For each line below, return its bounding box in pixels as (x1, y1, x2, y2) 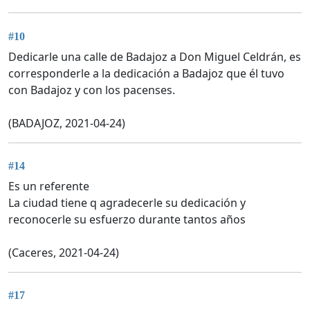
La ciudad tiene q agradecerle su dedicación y (8, 195, 246, 211)
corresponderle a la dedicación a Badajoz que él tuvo (8, 65, 284, 81)
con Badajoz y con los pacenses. (8, 82, 175, 98)
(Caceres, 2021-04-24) (8, 245, 119, 261)
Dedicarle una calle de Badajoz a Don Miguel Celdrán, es (8, 48, 301, 64)
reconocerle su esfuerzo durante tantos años (8, 212, 246, 228)
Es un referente (8, 179, 89, 194)
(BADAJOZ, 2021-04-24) (8, 115, 125, 131)
